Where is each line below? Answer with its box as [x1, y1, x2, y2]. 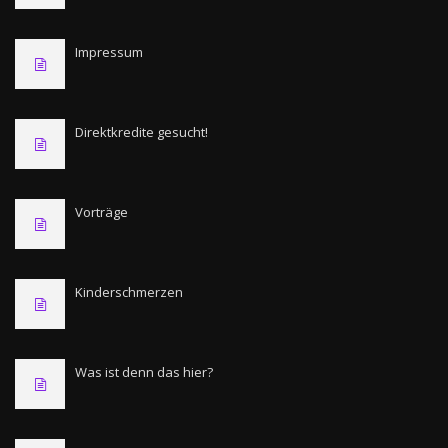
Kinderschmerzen [75, 283, 183, 301]
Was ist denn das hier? [75, 363, 213, 381]
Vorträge [75, 203, 128, 221]
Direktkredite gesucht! [75, 123, 208, 141]
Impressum [75, 43, 143, 61]
